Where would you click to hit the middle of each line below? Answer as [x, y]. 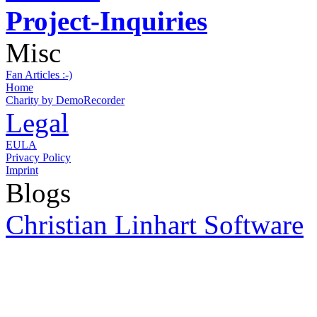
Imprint [22, 170]
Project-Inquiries [106, 21]
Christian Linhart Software [155, 224]
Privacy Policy [38, 157]
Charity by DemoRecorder [65, 100]
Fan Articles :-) [39, 74]
